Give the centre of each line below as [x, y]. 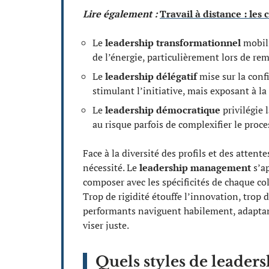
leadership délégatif [151, 76]
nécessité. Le [111, 167]
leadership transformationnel [173, 42]
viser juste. [106, 225]
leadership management [195, 167]
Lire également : [120, 14]
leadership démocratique [163, 110]
